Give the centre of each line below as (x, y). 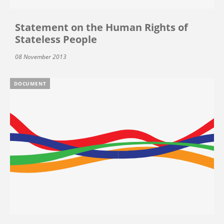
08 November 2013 (41, 56)
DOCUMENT (30, 83)
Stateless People (56, 39)
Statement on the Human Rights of (101, 27)
